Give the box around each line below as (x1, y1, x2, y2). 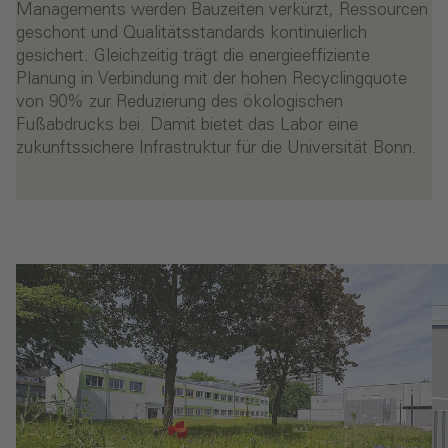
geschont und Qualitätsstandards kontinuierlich (16, 25, 367, 43)
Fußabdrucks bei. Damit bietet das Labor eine (16, 117, 358, 135)
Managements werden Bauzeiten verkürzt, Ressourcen (16, 2, 428, 20)
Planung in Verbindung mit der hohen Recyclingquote (16, 71, 407, 89)
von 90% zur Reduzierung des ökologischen (16, 94, 343, 112)
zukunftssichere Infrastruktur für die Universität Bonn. (16, 140, 417, 158)
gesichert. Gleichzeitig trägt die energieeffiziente (16, 48, 370, 66)
